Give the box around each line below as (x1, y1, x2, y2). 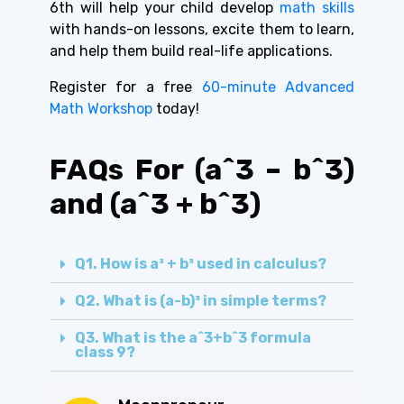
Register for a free (50, 78, 193, 96)
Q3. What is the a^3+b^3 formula (75, 329, 311, 347)
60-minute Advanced (192, 78, 355, 96)
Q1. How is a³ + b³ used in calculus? (75, 255, 326, 273)
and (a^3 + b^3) (50, 187, 261, 222)
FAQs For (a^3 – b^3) (50, 152, 354, 188)
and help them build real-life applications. (50, 42, 336, 60)
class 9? (75, 344, 135, 362)
